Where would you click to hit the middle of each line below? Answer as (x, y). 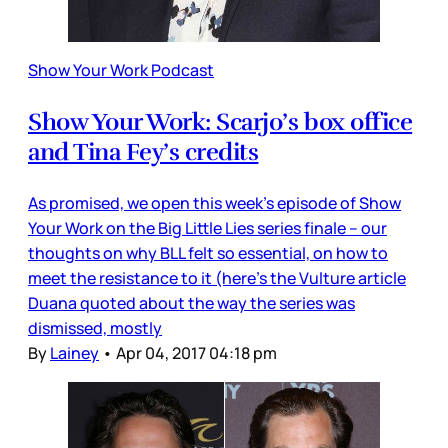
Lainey (74, 353)
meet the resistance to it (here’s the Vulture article (217, 278)
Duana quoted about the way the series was (191, 303)
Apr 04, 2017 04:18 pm (196, 353)
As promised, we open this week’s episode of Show (214, 203)
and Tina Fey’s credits (143, 152)
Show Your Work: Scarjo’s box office (220, 122)
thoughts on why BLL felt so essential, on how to (208, 253)
